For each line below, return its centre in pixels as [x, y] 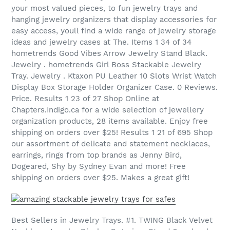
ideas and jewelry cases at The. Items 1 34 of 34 [101, 42]
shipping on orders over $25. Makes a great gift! [100, 178]
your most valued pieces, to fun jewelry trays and [104, 8]
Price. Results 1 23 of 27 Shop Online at [85, 99]
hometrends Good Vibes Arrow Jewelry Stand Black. [109, 54]
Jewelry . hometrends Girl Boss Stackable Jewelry [106, 65]
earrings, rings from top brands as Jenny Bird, [97, 155]
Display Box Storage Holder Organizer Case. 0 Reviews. [114, 88]
